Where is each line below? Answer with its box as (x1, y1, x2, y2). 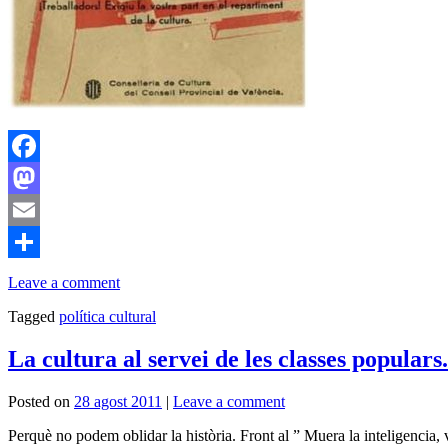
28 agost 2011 (74, 392, 162, 410)
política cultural (59, 307, 156, 325)
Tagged (8, 307, 55, 325)
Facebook (8, 168, 70, 186)
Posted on (8, 392, 70, 410)
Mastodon (8, 200, 71, 218)
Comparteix (8, 264, 82, 282)
